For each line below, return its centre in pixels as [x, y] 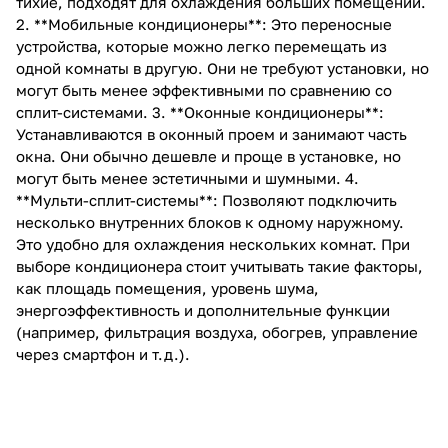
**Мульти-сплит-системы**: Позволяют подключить [206, 199]
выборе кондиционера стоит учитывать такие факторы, [219, 265]
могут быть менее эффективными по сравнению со [204, 89]
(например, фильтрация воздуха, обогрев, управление [217, 331]
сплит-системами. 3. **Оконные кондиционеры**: [200, 111]
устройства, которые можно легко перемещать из [201, 45]
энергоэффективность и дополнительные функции [203, 309]
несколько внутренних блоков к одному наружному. [210, 221]
